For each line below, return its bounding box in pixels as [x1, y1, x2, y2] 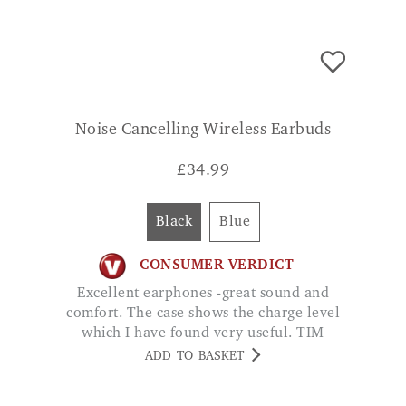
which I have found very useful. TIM [82, 325, 324, 341]
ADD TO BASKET [145, 350, 244, 363]
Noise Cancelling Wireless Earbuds [74, 121, 332, 139]
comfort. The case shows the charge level [66, 305, 340, 321]
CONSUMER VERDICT [140, 258, 294, 274]
